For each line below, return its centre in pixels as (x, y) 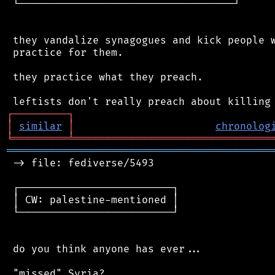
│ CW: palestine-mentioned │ (93, 200)
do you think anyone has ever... (105, 249)
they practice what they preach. (105, 77)
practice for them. (65, 52)
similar (41, 126)
